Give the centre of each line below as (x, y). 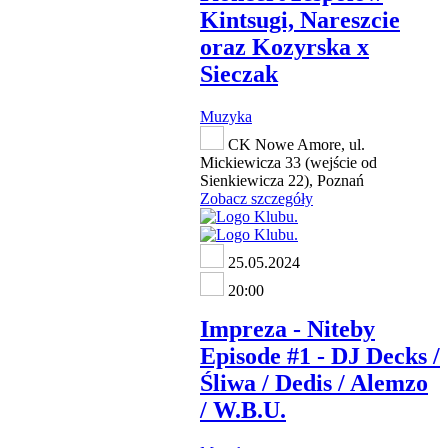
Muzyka (226, 117)
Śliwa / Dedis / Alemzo (314, 383)
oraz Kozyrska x (284, 47)
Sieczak (239, 74)
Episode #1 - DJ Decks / (320, 356)
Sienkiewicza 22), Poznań (282, 181)
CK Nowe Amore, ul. (294, 145)
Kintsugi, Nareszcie (300, 20)
